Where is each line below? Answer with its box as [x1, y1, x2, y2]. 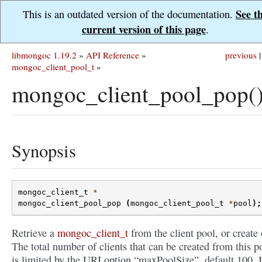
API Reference [86, 49, 139, 61]
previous [225, 49, 257, 61]
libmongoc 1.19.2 [12, 49, 77, 61]
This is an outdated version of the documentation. [23, 7, 236, 21]
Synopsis [12, 139, 76, 163]
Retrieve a [12, 226, 57, 240]
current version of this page [82, 22, 206, 37]
